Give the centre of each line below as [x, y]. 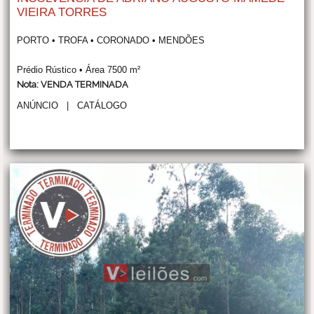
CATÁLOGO [102, 106]
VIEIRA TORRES [62, 13]
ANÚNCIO [38, 106]
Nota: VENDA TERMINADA [73, 85]
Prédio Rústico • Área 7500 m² [79, 70]
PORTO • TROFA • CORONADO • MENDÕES [111, 41]
